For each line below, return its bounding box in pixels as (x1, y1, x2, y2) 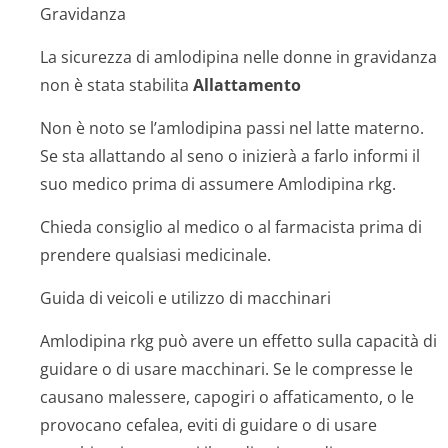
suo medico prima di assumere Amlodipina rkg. (40, 173, 396, 195)
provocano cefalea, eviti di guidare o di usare (40, 414, 377, 436)
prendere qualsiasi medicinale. (40, 244, 271, 266)
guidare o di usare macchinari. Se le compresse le (40, 358, 413, 380)
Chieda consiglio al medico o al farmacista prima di (40, 216, 422, 238)
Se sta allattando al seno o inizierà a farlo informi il (40, 145, 420, 167)
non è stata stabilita (40, 74, 193, 96)
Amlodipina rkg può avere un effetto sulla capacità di (40, 330, 437, 352)
